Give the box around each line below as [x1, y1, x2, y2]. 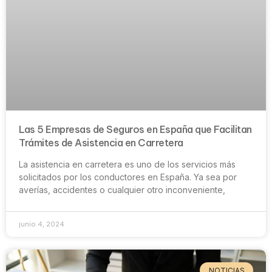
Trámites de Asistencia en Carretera [19, 137, 183, 149]
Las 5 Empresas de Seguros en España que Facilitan [19, 123, 252, 136]
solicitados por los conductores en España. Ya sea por [19, 172, 237, 183]
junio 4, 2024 [19, 220, 64, 229]
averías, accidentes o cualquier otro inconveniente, [19, 185, 225, 195]
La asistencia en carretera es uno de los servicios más [19, 159, 236, 170]
